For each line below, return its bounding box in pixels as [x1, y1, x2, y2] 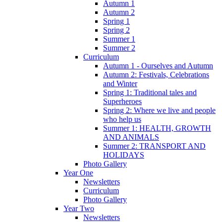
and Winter [103, 79, 137, 88]
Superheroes [103, 97, 142, 106]
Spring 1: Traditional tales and [103, 88, 197, 97]
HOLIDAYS [103, 150, 144, 159]
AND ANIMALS [103, 132, 159, 141]
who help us [103, 114, 141, 123]
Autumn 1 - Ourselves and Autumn [103, 61, 213, 70]
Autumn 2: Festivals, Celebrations [103, 70, 209, 79]
